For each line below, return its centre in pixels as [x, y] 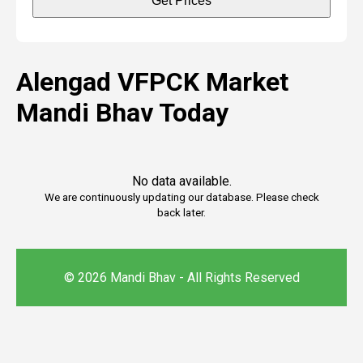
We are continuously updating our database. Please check [181, 197]
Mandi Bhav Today [122, 113]
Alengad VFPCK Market [152, 82]
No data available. [181, 181]
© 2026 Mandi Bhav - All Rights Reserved [181, 278]
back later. [181, 213]
